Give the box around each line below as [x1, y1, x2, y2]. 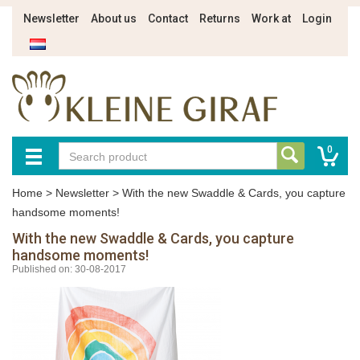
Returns [199, 12, 240, 25]
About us [91, 12, 137, 25]
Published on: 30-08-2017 [12, 264, 126, 275]
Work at [252, 12, 291, 25]
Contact [148, 12, 188, 25]
